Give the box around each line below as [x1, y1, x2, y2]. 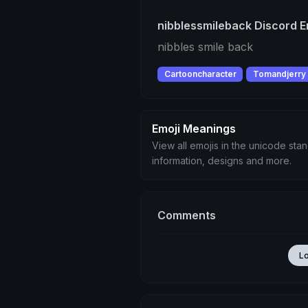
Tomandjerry [252, 69, 306, 79]
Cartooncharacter [164, 69, 236, 79]
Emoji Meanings [152, 122, 236, 136]
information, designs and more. [152, 155, 291, 167]
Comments [157, 208, 216, 223]
